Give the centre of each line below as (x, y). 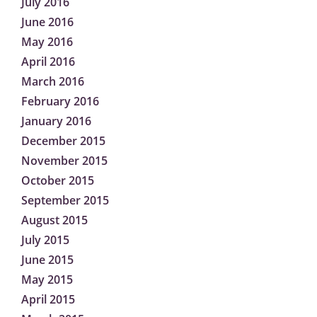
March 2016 (53, 82)
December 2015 (63, 141)
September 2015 (65, 201)
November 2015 (64, 161)
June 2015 (47, 260)
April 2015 (48, 300)
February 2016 (60, 102)
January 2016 (56, 121)
